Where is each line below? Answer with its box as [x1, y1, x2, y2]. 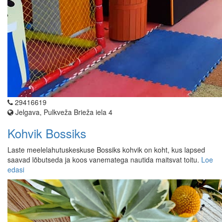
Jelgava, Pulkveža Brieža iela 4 [13, 107, 112, 117]
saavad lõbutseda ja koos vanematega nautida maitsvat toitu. [7, 155, 201, 165]
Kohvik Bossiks [7, 124, 86, 142]
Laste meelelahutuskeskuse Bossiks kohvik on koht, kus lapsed [7, 145, 205, 155]
